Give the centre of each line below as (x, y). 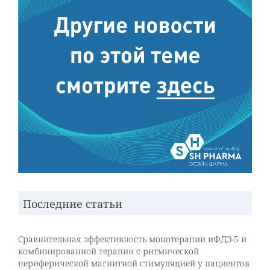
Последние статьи (73, 204)
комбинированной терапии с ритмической (108, 251)
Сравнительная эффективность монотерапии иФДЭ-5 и (132, 239)
